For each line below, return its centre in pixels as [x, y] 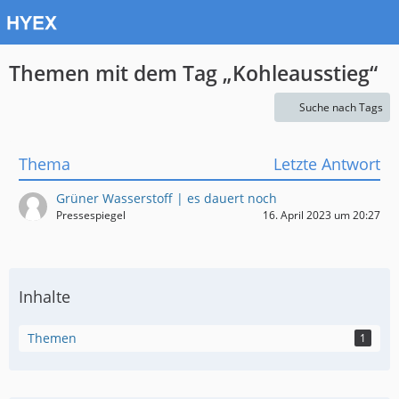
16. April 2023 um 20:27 [322, 215]
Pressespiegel [91, 215]
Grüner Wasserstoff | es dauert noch [167, 198]
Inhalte [45, 297]
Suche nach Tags [341, 107]
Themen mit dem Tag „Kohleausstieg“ [193, 73]
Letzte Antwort [327, 164]
